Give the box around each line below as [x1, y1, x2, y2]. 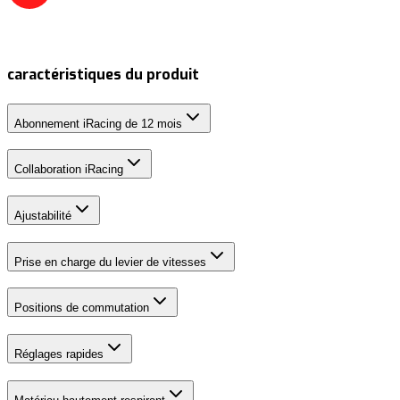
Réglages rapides [14, 347, 104, 362]
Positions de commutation [14, 301, 149, 315]
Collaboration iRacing [14, 162, 123, 177]
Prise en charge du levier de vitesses [14, 254, 206, 269]
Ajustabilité [14, 208, 71, 222]
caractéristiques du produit [7, 65, 199, 85]
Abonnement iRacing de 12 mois [14, 116, 182, 130]
